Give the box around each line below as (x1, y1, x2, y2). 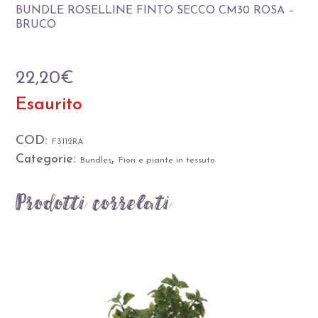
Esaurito (16, 95, 83, 114)
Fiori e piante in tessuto (119, 155, 216, 165)
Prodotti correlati (16, 187, 172, 218)
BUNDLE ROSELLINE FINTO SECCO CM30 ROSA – (16, 4, 295, 16)
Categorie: (16, 153, 81, 165)
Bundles (80, 155, 112, 165)
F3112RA (52, 137, 84, 146)
